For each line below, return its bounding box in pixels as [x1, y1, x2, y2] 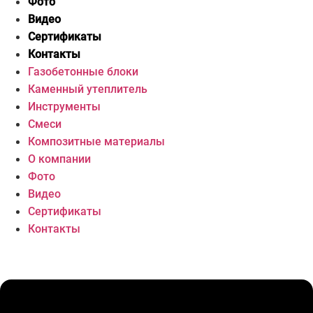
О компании [28, 152, 91, 166]
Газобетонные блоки [28, 65, 138, 78]
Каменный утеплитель [28, 82, 147, 96]
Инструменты [28, 100, 101, 113]
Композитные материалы [28, 135, 165, 148]
